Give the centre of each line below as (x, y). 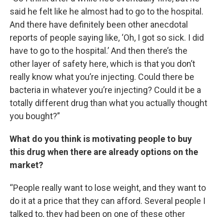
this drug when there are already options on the (104, 152)
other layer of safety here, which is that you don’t (102, 64)
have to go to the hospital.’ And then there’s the (99, 51)
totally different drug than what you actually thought (108, 103)
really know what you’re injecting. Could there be (102, 77)
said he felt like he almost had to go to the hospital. (107, 11)
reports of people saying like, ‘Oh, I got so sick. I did (107, 38)
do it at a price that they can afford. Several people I (108, 201)
